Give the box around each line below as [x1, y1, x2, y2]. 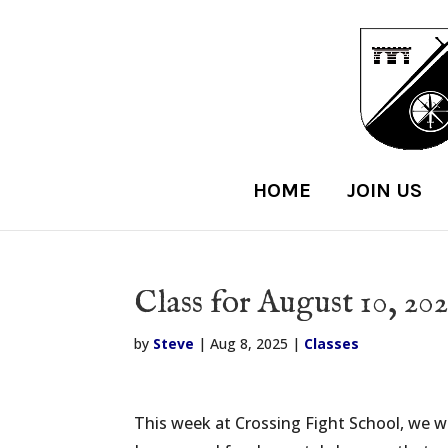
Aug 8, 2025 [210, 334, 289, 353]
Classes [304, 334, 360, 353]
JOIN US [346, 179, 422, 202]
